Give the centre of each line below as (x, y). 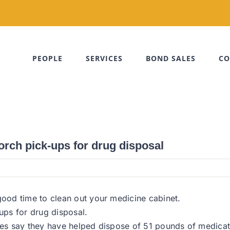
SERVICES (104, 58)
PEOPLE (47, 58)
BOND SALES (171, 58)
